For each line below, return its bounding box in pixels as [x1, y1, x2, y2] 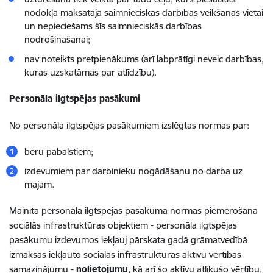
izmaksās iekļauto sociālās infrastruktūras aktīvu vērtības [9, 249, 241, 260]
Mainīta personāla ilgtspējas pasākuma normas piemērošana [9, 205, 258, 216]
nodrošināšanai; [24, 34, 90, 45]
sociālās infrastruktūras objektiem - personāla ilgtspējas [9, 219, 237, 231]
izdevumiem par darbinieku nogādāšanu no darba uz [24, 165, 243, 177]
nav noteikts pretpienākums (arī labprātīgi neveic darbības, [24, 53, 264, 65]
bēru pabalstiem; [24, 146, 93, 157]
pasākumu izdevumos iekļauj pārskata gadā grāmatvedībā [9, 234, 247, 246]
